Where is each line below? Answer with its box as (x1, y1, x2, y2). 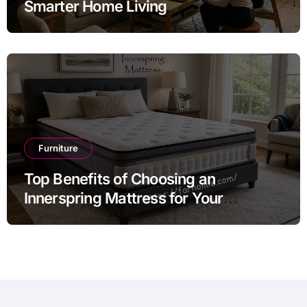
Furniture (38, 143, 78, 154)
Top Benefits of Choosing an (23, 170, 216, 188)
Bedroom (23, 208, 87, 227)
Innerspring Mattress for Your (23, 189, 223, 208)
